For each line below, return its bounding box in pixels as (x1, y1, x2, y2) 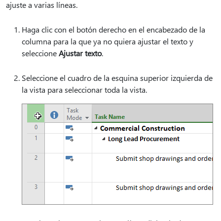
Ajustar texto (59, 48, 102, 58)
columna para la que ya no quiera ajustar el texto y (22, 36, 193, 46)
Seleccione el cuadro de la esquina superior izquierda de (22, 73, 213, 83)
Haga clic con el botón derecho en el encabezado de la (22, 24, 205, 35)
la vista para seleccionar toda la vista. (22, 84, 147, 95)
